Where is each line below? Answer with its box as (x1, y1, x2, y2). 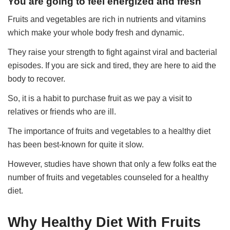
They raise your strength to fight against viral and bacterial (8, 48, 218, 57)
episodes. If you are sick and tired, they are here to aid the (8, 61, 217, 70)
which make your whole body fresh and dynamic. (8, 28, 185, 37)
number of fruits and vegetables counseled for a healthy (8, 173, 209, 182)
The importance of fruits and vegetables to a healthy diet (8, 127, 211, 136)
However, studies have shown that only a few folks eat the (8, 160, 217, 169)
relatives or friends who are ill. (8, 107, 117, 117)
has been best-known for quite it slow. (8, 140, 144, 149)
